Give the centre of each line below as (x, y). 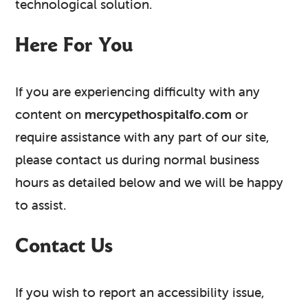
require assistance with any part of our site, (143, 136)
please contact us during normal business (137, 159)
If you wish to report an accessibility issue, (140, 292)
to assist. (41, 205)
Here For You (74, 45)
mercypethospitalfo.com (158, 114)
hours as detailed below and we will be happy (150, 182)
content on (50, 114)
